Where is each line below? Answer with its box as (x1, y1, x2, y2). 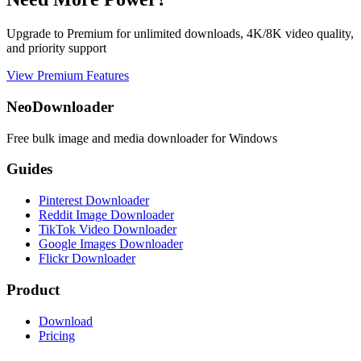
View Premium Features (6, 68, 129, 83)
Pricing (39, 328, 75, 342)
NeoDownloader (6, 98, 114, 115)
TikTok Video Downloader (39, 222, 176, 237)
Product (6, 280, 60, 298)
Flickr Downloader (39, 251, 135, 266)
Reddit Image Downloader (39, 208, 174, 222)
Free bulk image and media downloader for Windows (6, 131, 277, 145)
